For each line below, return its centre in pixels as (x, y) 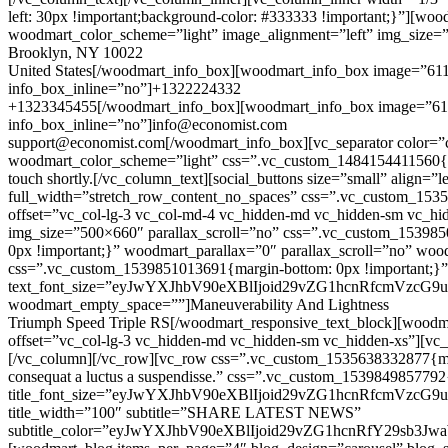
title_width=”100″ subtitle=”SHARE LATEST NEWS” (184, 412)
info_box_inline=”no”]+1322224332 (124, 88)
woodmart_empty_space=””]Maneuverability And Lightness (198, 304)
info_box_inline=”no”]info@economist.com (147, 124)
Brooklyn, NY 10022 (75, 52)
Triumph (37, 322)
